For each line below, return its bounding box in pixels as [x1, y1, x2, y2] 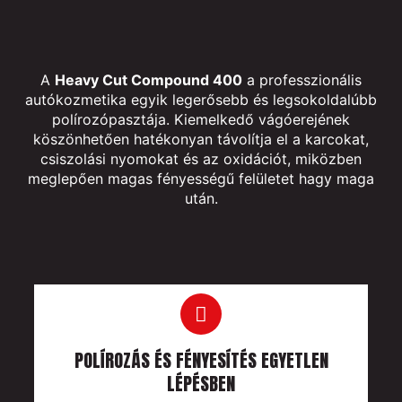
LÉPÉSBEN [167, 370, 235, 398]
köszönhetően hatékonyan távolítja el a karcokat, [33, 129, 369, 148]
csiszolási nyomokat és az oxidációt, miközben [40, 149, 362, 168]
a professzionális [242, 70, 362, 89]
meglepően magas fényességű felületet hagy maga [28, 169, 374, 188]
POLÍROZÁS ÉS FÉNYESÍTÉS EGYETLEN [74, 346, 328, 375]
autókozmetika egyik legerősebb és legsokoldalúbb [25, 90, 377, 109]
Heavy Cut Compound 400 [55, 70, 242, 89]
